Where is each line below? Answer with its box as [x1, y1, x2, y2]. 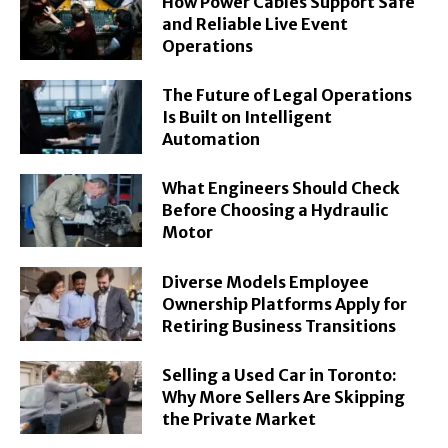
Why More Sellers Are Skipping [162, 387, 406, 408]
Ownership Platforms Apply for [162, 293, 408, 314]
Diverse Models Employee [162, 271, 370, 292]
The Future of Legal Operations [162, 84, 413, 105]
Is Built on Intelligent [162, 106, 333, 127]
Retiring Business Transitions [162, 315, 397, 336]
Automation [162, 128, 261, 149]
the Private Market [162, 409, 317, 430]
